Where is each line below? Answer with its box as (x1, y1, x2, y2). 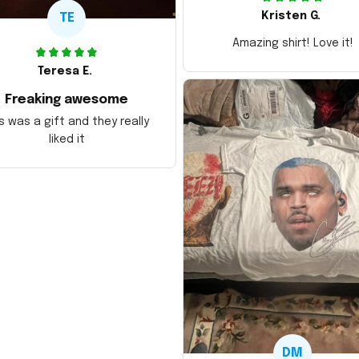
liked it (48, 133, 85, 145)
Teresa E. (38, 65, 92, 77)
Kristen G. (261, 10, 321, 22)
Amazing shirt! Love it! (232, 37, 353, 49)
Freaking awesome (5, 92, 128, 107)
